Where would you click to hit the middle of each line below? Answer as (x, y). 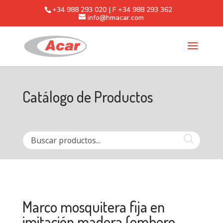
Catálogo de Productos (87, 97)
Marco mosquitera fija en (93, 207)
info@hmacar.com (116, 17)
